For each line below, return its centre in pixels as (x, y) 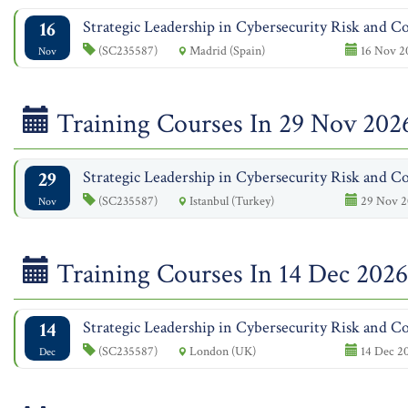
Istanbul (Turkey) (230, 201)
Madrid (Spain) (226, 51)
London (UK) (221, 351)
